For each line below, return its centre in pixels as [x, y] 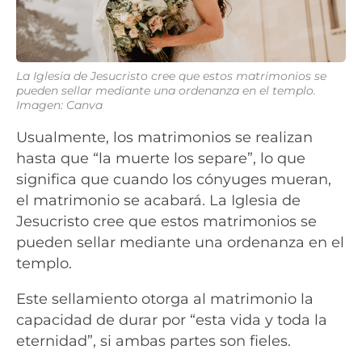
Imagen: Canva [59, 105]
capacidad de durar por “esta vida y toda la [172, 319]
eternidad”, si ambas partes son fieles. [154, 340]
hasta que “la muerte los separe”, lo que [161, 158]
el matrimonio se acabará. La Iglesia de [158, 200]
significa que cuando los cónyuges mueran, [174, 179]
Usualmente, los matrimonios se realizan [164, 137]
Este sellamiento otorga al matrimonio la [165, 298]
